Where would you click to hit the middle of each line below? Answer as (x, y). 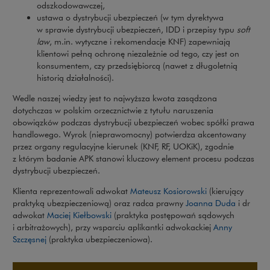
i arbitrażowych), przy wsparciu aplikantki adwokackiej (113, 227)
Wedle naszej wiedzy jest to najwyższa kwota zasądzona (115, 98)
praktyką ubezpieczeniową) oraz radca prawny (99, 203)
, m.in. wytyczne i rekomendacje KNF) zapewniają (140, 41)
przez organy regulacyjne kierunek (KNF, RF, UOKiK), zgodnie (123, 146)
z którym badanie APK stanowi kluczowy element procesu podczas (133, 158)
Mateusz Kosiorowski (168, 191)
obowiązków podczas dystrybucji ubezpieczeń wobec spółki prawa (133, 122)
